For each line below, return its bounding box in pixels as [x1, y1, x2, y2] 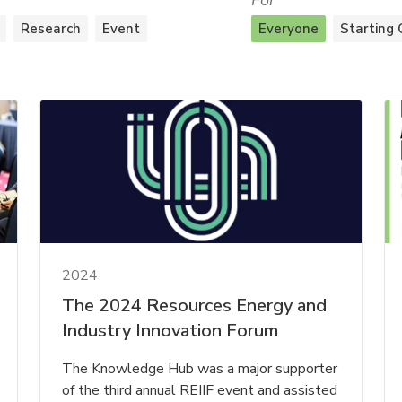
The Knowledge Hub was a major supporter [62, 358, 338, 379]
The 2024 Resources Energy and [62, 293, 328, 318]
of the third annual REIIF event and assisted [62, 380, 338, 400]
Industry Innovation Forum [62, 318, 279, 343]
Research [21, 20, 81, 38]
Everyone [258, 20, 319, 38]
